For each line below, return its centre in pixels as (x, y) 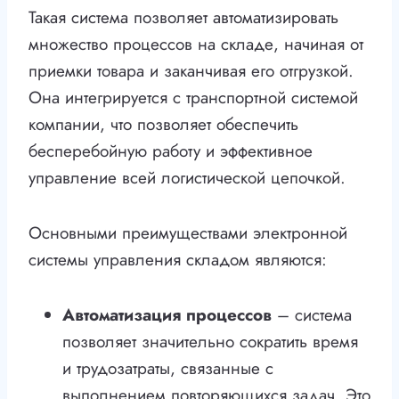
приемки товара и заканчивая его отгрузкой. (191, 71)
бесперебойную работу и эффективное (171, 151)
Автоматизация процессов (167, 315)
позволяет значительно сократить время (210, 342)
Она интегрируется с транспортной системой (193, 98)
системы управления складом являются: (178, 260)
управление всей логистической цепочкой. (187, 178)
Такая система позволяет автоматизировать (183, 18)
